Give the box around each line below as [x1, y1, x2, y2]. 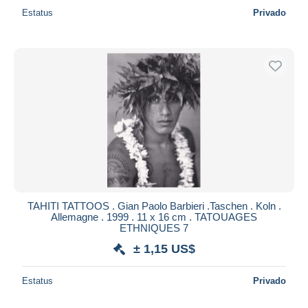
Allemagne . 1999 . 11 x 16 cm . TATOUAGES [51, 210, 257, 223]
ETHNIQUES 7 [120, 221, 188, 234]
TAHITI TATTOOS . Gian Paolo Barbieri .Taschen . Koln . [27, 199, 281, 212]
